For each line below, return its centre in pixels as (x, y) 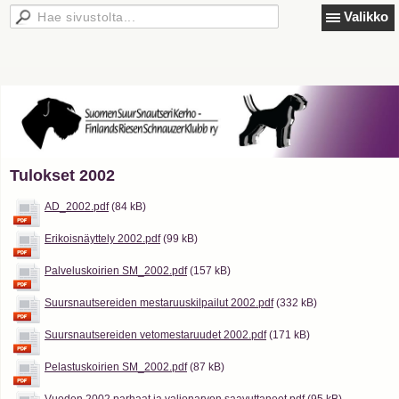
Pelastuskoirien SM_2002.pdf (116, 367)
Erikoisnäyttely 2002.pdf (102, 239)
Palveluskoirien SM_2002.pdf (116, 271)
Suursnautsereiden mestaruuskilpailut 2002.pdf (159, 303)
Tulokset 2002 (62, 175)
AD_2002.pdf (77, 207)
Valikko (366, 16)
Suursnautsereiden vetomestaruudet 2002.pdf (155, 335)
